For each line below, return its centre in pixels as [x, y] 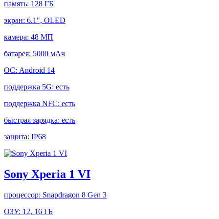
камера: [17, 37]
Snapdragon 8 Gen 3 [75, 195]
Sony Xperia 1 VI [47, 174]
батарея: [18, 54]
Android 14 [37, 70]
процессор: [23, 195]
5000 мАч [49, 54]
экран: [15, 21]
